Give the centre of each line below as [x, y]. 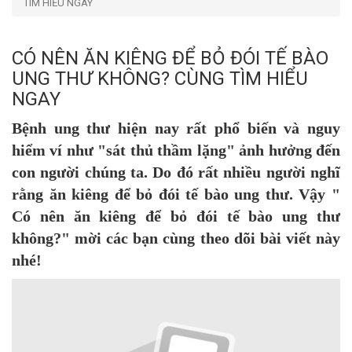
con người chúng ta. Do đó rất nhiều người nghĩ [176, 172]
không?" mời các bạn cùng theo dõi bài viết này [176, 238]
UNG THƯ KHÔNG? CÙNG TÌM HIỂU [160, 78]
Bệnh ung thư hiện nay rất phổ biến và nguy [176, 128]
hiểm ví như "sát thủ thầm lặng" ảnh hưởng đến [176, 150]
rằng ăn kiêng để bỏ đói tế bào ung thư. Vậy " [176, 194]
